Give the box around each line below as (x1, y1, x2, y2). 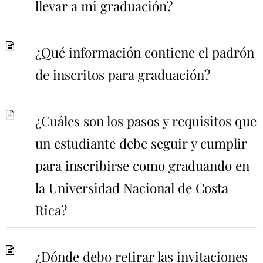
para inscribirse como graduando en (35, 156, 249, 174)
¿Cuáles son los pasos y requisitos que (35, 112, 257, 130)
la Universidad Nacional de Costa (35, 178, 228, 197)
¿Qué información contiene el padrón (35, 43, 254, 61)
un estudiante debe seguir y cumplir (35, 134, 247, 152)
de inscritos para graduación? (35, 65, 210, 83)
